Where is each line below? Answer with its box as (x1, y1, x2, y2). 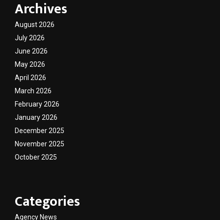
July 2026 (15, 34, 45, 42)
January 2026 (15, 113, 57, 122)
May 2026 (15, 60, 45, 69)
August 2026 (15, 21, 55, 29)
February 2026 (15, 100, 59, 109)
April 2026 (15, 74, 46, 82)
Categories (15, 190, 80, 214)
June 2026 (15, 47, 48, 55)
